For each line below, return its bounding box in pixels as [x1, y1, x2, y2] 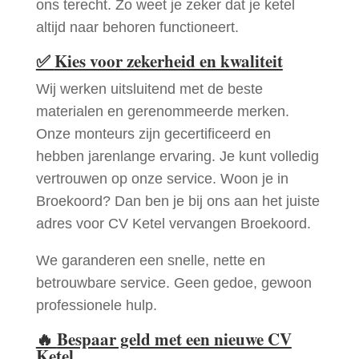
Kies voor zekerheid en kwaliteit [54, 48, 283, 73]
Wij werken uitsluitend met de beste [35, 80, 263, 97]
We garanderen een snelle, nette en [35, 252, 265, 268]
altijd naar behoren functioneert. [35, 18, 239, 35]
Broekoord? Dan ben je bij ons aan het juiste [35, 192, 320, 209]
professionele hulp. [35, 296, 157, 313]
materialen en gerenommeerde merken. [35, 103, 289, 119]
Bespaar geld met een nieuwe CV [56, 326, 292, 351]
